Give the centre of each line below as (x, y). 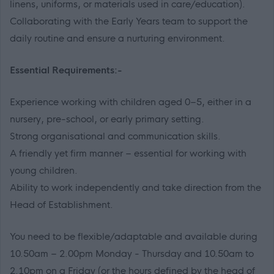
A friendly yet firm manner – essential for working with (128, 154)
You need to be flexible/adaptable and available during (134, 237)
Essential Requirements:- (66, 70)
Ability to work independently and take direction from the (135, 188)
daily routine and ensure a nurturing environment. (117, 39)
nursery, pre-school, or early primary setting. (107, 119)
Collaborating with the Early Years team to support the (129, 21)
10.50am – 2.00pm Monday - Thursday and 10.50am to (132, 254)
